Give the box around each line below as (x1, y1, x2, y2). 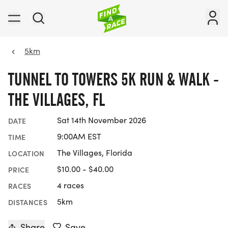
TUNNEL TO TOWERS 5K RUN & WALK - (8, 69, 219, 90)
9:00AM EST (57, 131, 101, 142)
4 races (57, 180, 84, 191)
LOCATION (8, 148, 45, 159)
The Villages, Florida (57, 147, 132, 158)
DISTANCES (8, 197, 48, 208)
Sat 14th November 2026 (57, 115, 146, 126)
